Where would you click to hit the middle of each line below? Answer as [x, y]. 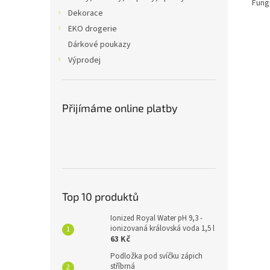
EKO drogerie [93, 29]
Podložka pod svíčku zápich [156, 256]
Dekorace [86, 13]
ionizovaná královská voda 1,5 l [162, 228]
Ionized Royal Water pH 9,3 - [156, 218]
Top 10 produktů [100, 196]
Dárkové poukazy [99, 45]
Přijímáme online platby [120, 108]
